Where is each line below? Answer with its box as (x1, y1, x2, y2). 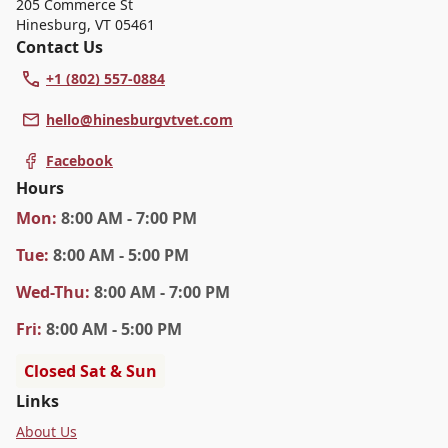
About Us (16, 422, 77, 442)
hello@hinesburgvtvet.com (46, 110, 233, 130)
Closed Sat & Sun (24, 360, 157, 383)
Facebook (46, 151, 113, 171)
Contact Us (16, 36, 103, 59)
